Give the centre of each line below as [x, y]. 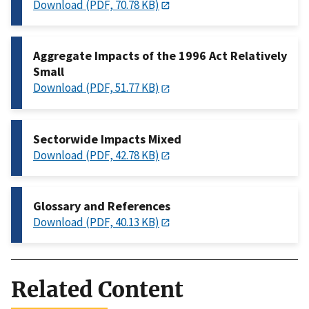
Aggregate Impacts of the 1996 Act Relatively [160, 56]
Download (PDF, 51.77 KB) [96, 88]
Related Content [97, 290]
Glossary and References [102, 206]
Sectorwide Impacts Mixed [107, 139]
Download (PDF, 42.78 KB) [96, 155]
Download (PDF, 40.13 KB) [96, 222]
